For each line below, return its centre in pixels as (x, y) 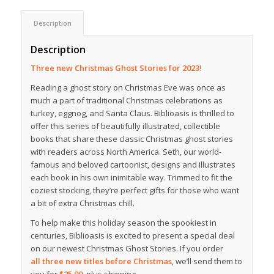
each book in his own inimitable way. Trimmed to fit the (131, 177)
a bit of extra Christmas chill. (82, 203)
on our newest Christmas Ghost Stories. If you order (127, 248)
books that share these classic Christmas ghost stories (131, 139)
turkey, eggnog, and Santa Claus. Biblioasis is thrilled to (132, 113)
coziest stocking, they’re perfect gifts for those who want (135, 190)
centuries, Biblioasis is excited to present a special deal (132, 235)
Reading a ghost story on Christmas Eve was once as (128, 87)
